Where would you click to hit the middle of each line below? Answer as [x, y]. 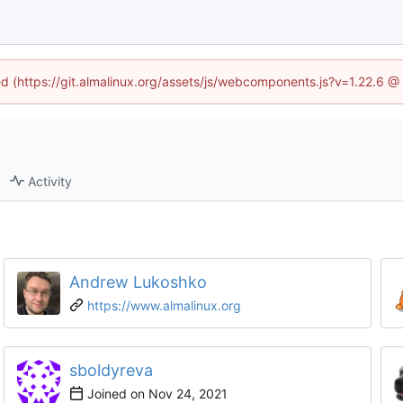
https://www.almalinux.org [164, 305]
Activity [50, 181]
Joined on [116, 393]
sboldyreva [111, 370]
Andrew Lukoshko [138, 282]
